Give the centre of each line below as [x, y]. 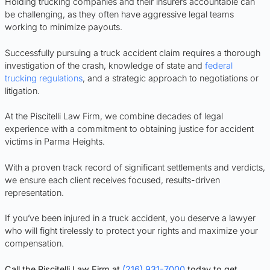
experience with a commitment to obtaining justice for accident [129, 129]
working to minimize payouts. [64, 27]
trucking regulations [44, 78]
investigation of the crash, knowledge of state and [105, 65]
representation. [34, 192]
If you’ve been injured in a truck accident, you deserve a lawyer [130, 218]
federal [219, 65]
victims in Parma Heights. [55, 142]
